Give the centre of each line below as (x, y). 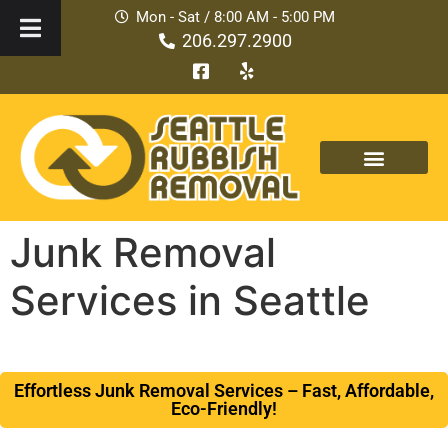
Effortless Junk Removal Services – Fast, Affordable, (224, 391)
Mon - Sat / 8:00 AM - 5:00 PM (235, 17)
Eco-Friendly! (224, 409)
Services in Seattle (190, 301)
